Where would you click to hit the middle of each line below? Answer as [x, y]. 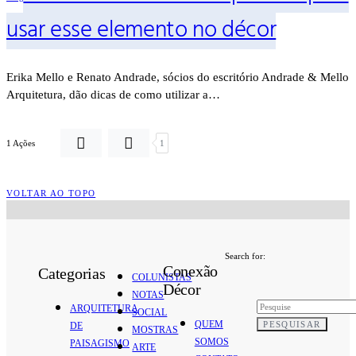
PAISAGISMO [100, 344]
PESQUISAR [292, 325]
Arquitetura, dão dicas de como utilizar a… [113, 95]
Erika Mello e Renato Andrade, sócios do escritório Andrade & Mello [178, 77]
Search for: [246, 256]
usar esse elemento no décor [141, 31]
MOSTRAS [155, 329]
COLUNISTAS [162, 277]
